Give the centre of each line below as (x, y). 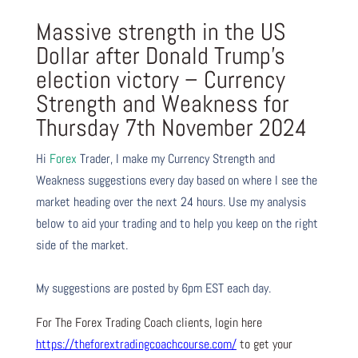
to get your (264, 344)
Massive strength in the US (161, 32)
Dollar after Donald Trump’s (160, 56)
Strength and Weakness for (162, 103)
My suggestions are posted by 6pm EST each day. (153, 288)
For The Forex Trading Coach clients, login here (149, 322)
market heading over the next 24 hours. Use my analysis (171, 201)
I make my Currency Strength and (195, 158)
